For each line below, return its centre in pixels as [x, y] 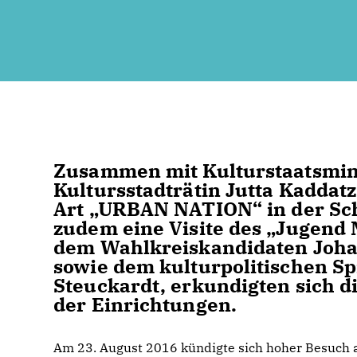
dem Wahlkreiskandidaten [183, 247]
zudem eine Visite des [160, 228]
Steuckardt [107, 285]
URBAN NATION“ [175, 209]
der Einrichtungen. [145, 304]
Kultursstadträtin [139, 190]
